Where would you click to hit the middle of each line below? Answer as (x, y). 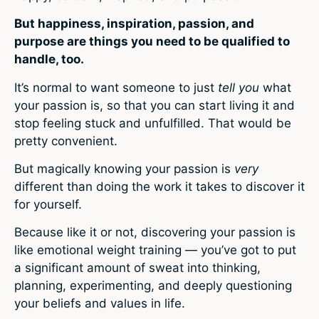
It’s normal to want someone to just (116, 87)
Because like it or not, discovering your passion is (155, 232)
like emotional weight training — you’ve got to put (155, 250)
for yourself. (48, 205)
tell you (240, 87)
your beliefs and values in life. (100, 304)
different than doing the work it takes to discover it (159, 187)
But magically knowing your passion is (124, 169)
